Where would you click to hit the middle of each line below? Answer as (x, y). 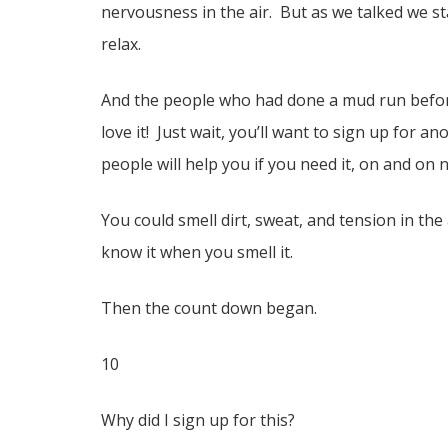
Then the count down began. (208, 308)
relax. (120, 44)
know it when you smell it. (196, 252)
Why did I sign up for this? (197, 420)
